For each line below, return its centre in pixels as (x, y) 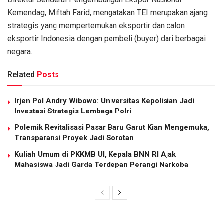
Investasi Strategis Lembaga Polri (73, 111)
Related (21, 75)
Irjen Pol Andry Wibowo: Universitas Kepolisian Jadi (104, 101)
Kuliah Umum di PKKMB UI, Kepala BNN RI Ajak (95, 154)
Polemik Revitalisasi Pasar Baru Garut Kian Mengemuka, (112, 128)
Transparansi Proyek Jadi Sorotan (74, 138)
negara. (20, 52)
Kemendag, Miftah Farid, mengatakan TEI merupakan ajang (108, 13)
